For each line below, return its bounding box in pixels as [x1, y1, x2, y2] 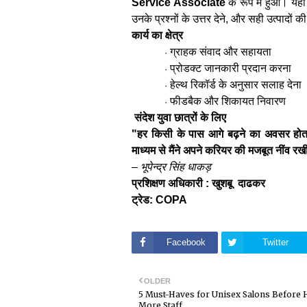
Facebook [166, 237, 206, 248]
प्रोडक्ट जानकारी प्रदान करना [170, 62, 291, 74]
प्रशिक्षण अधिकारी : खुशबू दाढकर [132, 177, 265, 189]
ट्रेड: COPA [132, 193, 187, 206]
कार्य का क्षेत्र [132, 29, 183, 41]
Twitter [262, 237, 288, 248]
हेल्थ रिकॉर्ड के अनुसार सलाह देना [170, 78, 302, 90]
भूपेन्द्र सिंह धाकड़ [140, 160, 211, 173]
